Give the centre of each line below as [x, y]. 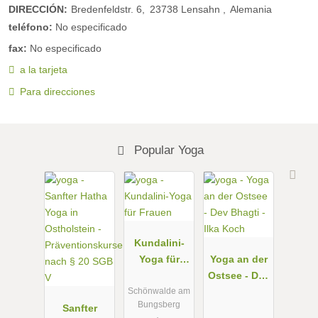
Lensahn [202, 9]
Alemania [251, 9]
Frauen [159, 275]
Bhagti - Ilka [238, 291]
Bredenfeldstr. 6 [106, 9]
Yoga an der [238, 259]
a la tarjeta [43, 70]
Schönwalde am [159, 291]
